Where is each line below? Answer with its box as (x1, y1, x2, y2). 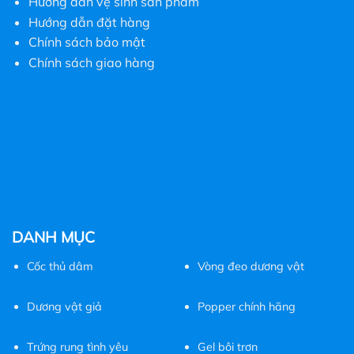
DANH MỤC (12, 227, 95, 247)
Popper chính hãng (197, 299, 296, 314)
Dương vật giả (26, 299, 102, 314)
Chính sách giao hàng (28, 54, 155, 70)
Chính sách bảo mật (28, 34, 145, 51)
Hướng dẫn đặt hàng (28, 13, 150, 30)
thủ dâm (45, 259, 93, 274)
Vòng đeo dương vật (197, 259, 304, 274)
